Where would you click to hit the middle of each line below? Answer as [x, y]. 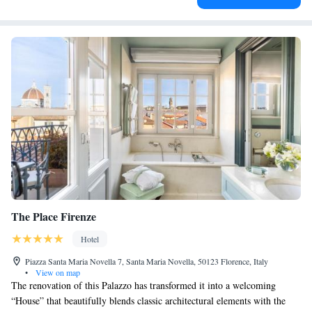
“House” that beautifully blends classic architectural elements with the [148, 301]
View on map [57, 272]
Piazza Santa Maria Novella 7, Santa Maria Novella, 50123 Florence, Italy [147, 261]
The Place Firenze [54, 216]
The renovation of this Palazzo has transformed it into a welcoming [143, 285]
